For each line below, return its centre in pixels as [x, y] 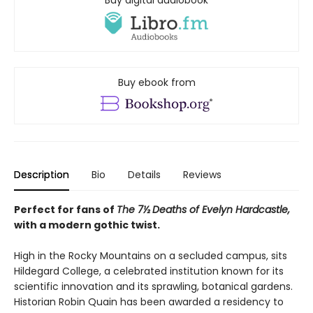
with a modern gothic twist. [87, 225]
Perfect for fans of [65, 210]
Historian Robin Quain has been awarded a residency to [149, 302]
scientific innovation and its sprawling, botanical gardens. [153, 287]
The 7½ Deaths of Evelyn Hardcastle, [203, 210]
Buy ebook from [156, 83]
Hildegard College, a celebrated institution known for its [149, 271]
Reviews [202, 175]
